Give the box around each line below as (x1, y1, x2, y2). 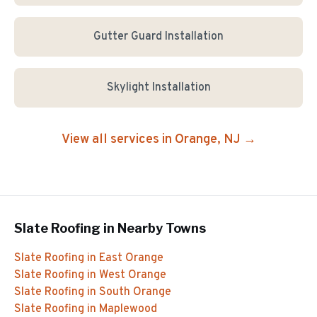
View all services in (61, 132, 175, 148)
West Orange (99, 268, 166, 282)
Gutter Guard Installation (93, 30, 224, 44)
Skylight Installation (106, 81, 211, 95)
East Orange (99, 251, 163, 265)
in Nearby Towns (100, 221, 206, 236)
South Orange (99, 285, 171, 299)
